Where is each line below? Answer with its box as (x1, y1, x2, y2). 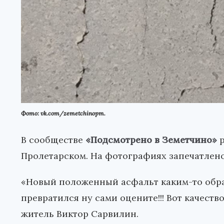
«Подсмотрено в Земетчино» (85, 134, 217, 146)
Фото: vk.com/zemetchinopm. (21, 109, 105, 117)
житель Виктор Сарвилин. (21, 208, 138, 220)
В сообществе (21, 134, 85, 146)
